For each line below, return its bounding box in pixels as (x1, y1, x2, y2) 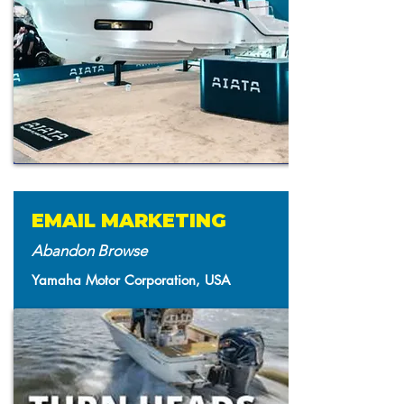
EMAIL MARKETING (32, 209, 226, 232)
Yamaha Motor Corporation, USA (32, 271, 230, 289)
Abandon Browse (32, 242, 147, 260)
